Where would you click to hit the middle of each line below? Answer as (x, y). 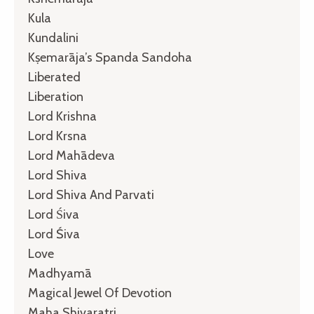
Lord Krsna (57, 136)
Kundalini (53, 38)
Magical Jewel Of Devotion (100, 293)
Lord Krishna (62, 117)
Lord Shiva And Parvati (91, 195)
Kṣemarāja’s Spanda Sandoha (110, 58)
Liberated (54, 77)
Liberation (56, 97)
